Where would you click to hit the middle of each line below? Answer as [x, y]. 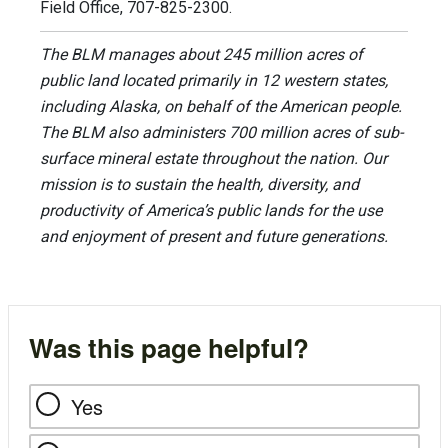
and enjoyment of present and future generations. [214, 237]
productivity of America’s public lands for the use [211, 211]
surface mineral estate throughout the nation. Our [213, 159]
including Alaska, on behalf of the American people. [221, 107]
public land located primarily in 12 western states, [214, 81]
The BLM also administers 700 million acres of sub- [221, 133]
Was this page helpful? [168, 348]
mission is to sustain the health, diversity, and [199, 185]
